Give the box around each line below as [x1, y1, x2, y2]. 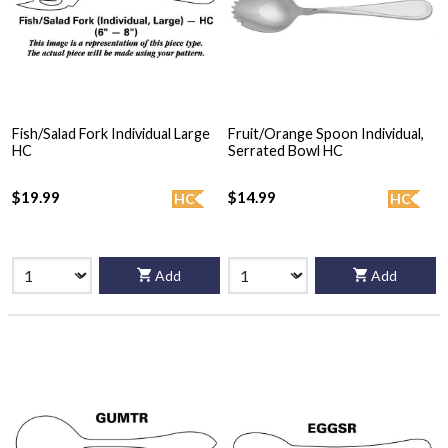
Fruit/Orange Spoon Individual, [228, 125, 424, 143]
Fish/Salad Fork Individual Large [12, 125, 210, 143]
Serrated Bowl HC [228, 142, 343, 160]
